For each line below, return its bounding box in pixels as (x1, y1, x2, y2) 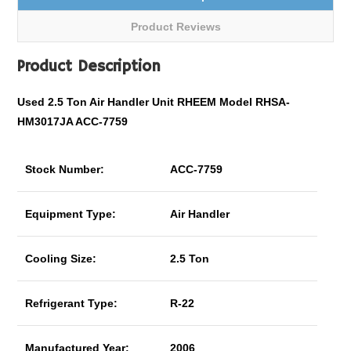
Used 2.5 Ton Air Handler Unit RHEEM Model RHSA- (17, 96, 291, 108)
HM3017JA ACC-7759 (17, 115, 128, 128)
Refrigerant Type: (25, 297, 118, 309)
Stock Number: (25, 163, 105, 175)
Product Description (17, 57, 161, 77)
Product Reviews (130, 20, 221, 33)
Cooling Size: (25, 252, 97, 265)
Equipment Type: (25, 208, 117, 220)
